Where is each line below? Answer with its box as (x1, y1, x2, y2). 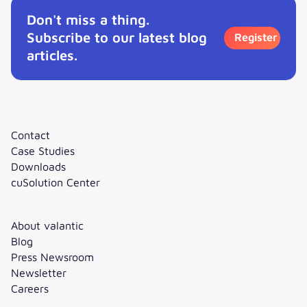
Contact (11, 128, 50, 142)
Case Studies (11, 144, 75, 158)
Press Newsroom (11, 250, 94, 264)
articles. (26, 47, 77, 63)
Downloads (11, 160, 66, 173)
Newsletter (11, 266, 66, 280)
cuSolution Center (11, 175, 100, 189)
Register (234, 29, 278, 43)
